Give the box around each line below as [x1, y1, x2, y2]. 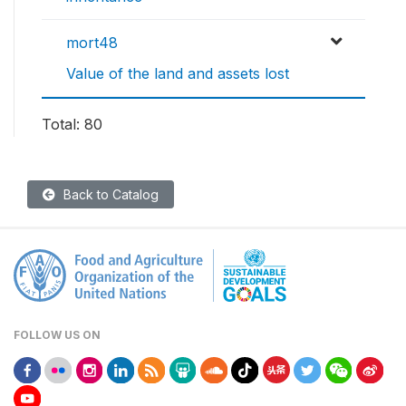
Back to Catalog [60, 187, 159, 203]
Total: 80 [42, 115, 102, 134]
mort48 [66, 34, 118, 53]
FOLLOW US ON [14, 328, 101, 343]
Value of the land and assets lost [66, 64, 289, 83]
